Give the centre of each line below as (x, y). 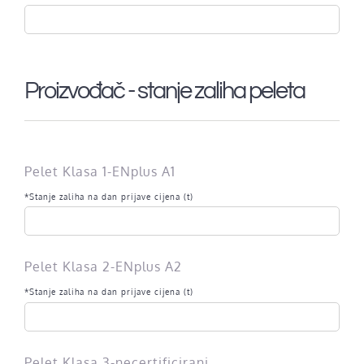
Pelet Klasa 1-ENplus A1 (100, 171)
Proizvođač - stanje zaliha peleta (164, 91)
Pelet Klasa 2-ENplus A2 (103, 266)
